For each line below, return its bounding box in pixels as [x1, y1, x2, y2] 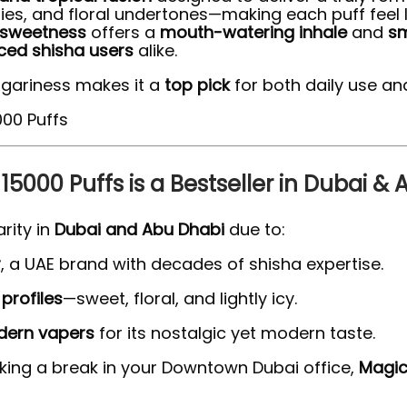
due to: [224, 217, 285, 241]
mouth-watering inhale [160, 20, 347, 44]
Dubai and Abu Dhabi [55, 217, 224, 241]
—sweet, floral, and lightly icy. [63, 286, 297, 310]
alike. [134, 38, 177, 62]
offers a [86, 20, 160, 44]
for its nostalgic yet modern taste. [94, 321, 375, 344]
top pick [164, 73, 230, 96]
